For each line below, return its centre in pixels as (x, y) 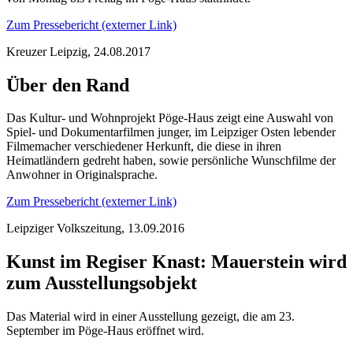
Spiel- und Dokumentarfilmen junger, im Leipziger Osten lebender (171, 132)
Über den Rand (68, 85)
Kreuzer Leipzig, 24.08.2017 (78, 51)
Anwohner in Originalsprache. (82, 175)
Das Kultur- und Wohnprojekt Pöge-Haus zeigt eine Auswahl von (170, 118)
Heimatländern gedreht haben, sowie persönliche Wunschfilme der (171, 161)
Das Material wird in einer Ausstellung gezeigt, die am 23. (150, 317)
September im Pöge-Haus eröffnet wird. (105, 331)
